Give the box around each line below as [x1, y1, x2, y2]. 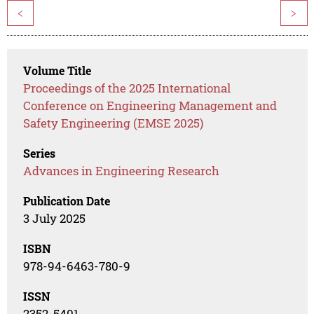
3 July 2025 [23, 210, 86, 226]
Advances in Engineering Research [23, 162, 220, 179]
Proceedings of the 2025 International [23, 79, 231, 96]
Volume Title [23, 62, 92, 78]
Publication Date [23, 193, 111, 208]
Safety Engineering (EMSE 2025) [23, 114, 204, 131]
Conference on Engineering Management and [23, 97, 278, 114]
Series [23, 145, 56, 161]
